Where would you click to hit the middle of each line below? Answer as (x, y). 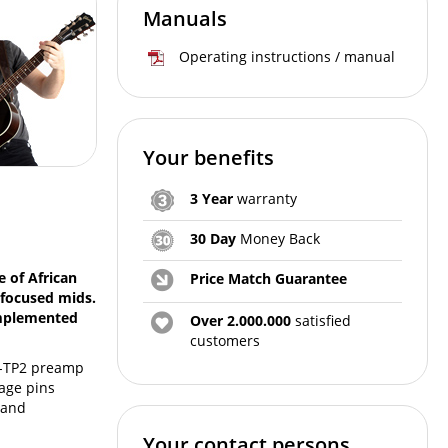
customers (225, 340)
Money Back (278, 238)
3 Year (211, 198)
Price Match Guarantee (268, 278)
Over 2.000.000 (240, 320)
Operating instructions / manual (287, 56)
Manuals (185, 18)
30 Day (213, 238)
